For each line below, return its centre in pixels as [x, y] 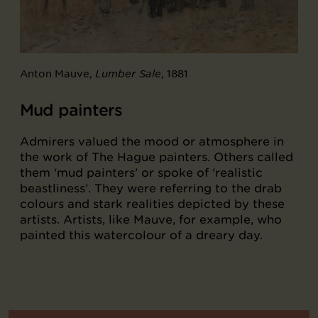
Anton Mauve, [57, 74]
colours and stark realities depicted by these [152, 204]
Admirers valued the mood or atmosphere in [152, 142]
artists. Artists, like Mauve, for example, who [151, 220]
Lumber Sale [128, 74]
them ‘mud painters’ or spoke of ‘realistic [141, 173]
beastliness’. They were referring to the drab [151, 188]
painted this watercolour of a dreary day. [141, 235]
